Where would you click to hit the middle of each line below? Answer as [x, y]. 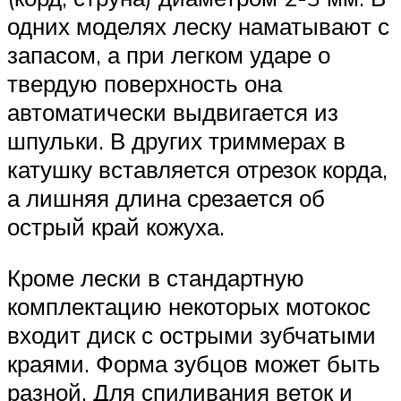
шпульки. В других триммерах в [176, 140]
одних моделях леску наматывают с [198, 26]
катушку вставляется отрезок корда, [197, 169]
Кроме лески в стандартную [156, 278]
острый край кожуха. [116, 226]
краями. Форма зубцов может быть [194, 364]
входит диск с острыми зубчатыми [192, 335]
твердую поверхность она [145, 83]
